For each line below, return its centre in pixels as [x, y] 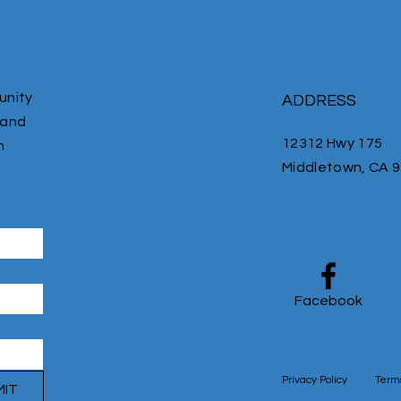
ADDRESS [319, 101]
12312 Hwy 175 [333, 144]
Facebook [328, 301]
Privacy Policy [315, 380]
